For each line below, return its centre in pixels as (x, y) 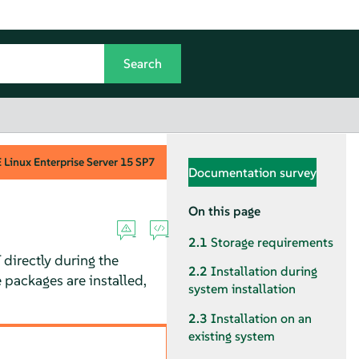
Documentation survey (252, 172)
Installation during (264, 272)
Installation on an (261, 318)
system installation (242, 289)
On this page (224, 211)
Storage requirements (272, 243)
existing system (232, 336)
